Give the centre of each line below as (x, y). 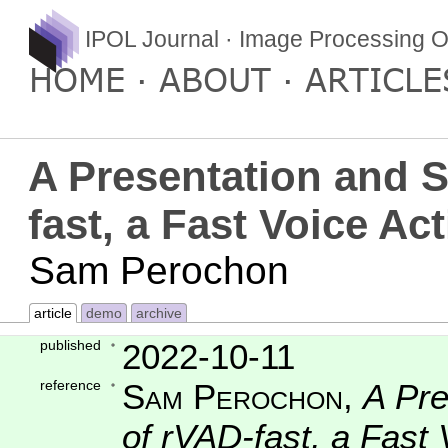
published (70, 345)
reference (70, 385)
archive (158, 313)
